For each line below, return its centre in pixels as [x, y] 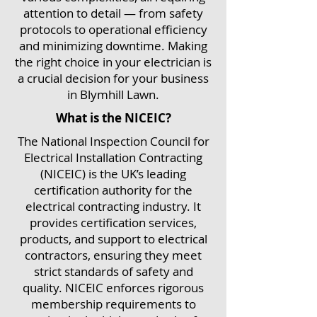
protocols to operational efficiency [113, 29]
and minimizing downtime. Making [113, 46]
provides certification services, [113, 223]
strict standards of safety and [113, 271]
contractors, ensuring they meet [113, 255]
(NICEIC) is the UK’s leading [113, 174]
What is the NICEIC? [113, 118]
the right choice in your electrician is [113, 62]
